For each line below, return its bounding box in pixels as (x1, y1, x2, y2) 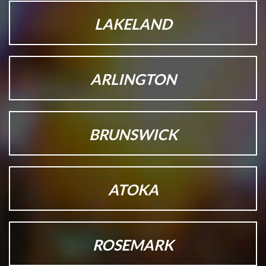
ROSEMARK (93, 236, 173, 254)
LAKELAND (94, 15, 172, 33)
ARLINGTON (90, 70, 176, 88)
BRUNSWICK (88, 125, 178, 144)
